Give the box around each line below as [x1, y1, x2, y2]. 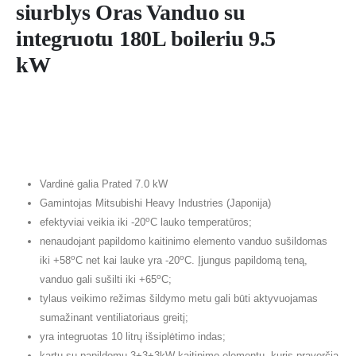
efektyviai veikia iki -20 [39, 216, 145, 228]
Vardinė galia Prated [39, 178, 135, 190]
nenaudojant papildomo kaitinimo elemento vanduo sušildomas [39, 235, 327, 247]
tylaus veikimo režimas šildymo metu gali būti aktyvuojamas [39, 292, 318, 304]
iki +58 [39, 254, 71, 266]
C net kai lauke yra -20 [75, 254, 180, 266]
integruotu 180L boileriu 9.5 [16, 26, 277, 51]
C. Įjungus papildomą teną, [184, 254, 308, 266]
